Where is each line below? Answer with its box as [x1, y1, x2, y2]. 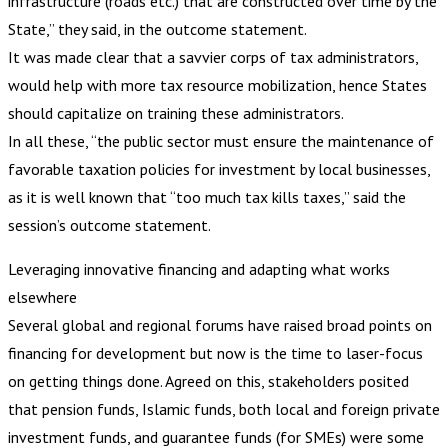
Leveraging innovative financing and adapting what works [8, 258, 390, 279]
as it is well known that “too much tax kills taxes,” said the [8, 186, 406, 207]
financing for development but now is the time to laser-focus [8, 342, 423, 363]
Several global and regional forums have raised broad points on [8, 314, 432, 335]
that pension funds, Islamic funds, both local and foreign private [8, 398, 440, 419]
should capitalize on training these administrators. [8, 102, 344, 123]
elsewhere [8, 286, 77, 307]
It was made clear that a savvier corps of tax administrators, [8, 46, 418, 67]
